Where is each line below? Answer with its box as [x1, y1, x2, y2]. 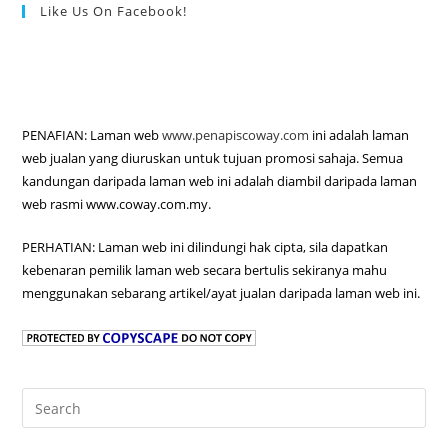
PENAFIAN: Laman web [22, 126, 163, 144]
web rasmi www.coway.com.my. [22, 195, 212, 213]
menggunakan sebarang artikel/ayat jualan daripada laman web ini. [22, 284, 421, 302]
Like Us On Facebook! [40, 2, 188, 20]
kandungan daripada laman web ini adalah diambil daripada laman [22, 172, 418, 190]
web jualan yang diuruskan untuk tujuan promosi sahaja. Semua [22, 149, 404, 167]
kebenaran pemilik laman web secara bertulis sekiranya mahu [22, 261, 388, 279]
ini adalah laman [309, 126, 410, 144]
